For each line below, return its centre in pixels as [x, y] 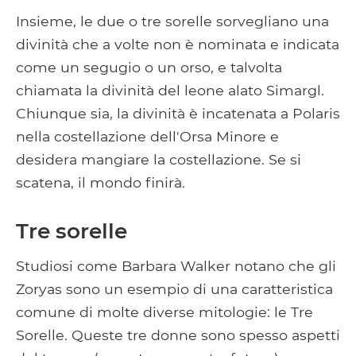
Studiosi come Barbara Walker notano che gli [176, 265]
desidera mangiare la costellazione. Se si [159, 159]
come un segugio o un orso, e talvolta [149, 67]
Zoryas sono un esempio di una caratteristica [174, 288]
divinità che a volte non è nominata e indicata [178, 44]
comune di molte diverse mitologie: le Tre [164, 311]
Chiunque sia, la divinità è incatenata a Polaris [178, 113]
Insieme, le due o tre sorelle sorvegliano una [172, 21]
